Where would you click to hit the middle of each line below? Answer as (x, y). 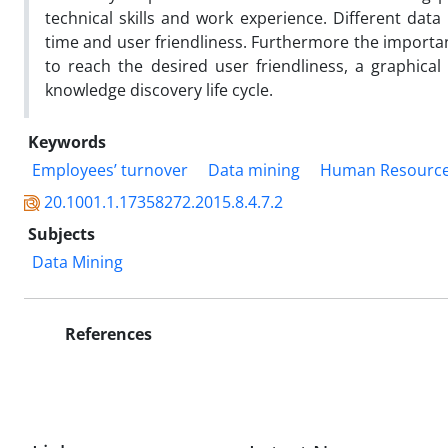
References (106, 333)
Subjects (61, 233)
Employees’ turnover (110, 169)
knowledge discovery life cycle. (159, 89)
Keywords (67, 141)
